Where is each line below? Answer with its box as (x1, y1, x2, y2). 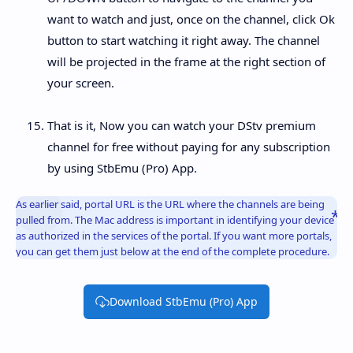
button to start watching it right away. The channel (47, 32, 320, 48)
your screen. (47, 74, 114, 91)
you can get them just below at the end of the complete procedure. (16, 243, 329, 258)
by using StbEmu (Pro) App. (47, 159, 197, 176)
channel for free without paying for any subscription (47, 138, 330, 154)
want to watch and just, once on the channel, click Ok (47, 10, 335, 27)
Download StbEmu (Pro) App (110, 293, 258, 309)
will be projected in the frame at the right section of (47, 53, 325, 69)
